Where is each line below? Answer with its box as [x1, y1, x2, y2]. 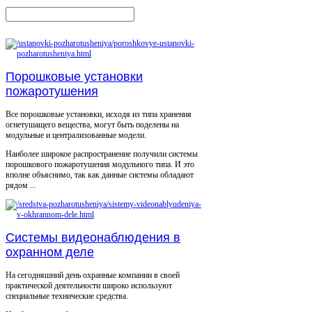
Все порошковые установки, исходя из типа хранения [6, 109, 192, 120]
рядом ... [6, 180, 36, 191]
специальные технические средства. [6, 291, 128, 302]
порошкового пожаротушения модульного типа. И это [6, 159, 194, 170]
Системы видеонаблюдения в [6, 231, 180, 245]
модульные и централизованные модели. [6, 130, 146, 141]
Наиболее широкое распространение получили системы [6, 149, 198, 159]
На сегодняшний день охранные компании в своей [6, 270, 180, 281]
